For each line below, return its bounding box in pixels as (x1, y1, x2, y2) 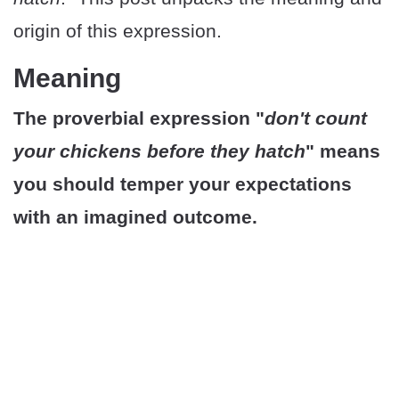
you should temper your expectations (13, 174, 352, 194)
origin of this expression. (13, 20, 222, 41)
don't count (265, 108, 367, 128)
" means (305, 141, 380, 161)
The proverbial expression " (13, 108, 265, 128)
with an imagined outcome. (13, 207, 257, 227)
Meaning (13, 63, 121, 93)
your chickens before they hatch (13, 141, 305, 161)
